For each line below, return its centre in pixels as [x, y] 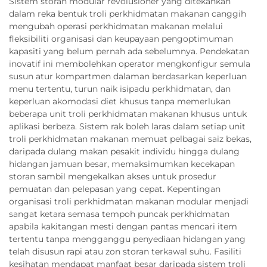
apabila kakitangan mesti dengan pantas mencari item [123, 226]
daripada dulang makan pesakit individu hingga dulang [124, 151]
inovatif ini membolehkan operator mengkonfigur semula [130, 63]
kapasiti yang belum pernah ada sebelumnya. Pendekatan [129, 51]
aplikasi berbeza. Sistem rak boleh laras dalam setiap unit [127, 126]
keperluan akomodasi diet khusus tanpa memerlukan [120, 101]
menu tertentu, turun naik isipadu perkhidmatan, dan [120, 89]
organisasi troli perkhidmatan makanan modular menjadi [129, 201]
